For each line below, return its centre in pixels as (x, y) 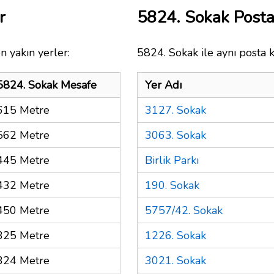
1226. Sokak (176, 235)
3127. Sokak (176, 110)
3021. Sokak (176, 260)
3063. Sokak (176, 135)
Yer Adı (163, 85)
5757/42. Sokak (184, 210)
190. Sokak (172, 185)
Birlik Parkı (172, 160)
